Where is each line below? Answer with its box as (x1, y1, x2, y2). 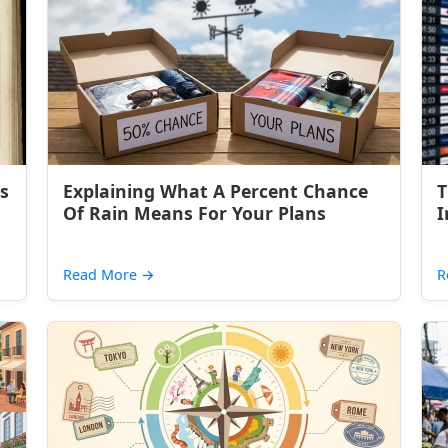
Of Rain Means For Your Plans (63, 201, 327, 225)
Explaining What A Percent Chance (63, 179, 369, 203)
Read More (63, 265, 142, 284)
